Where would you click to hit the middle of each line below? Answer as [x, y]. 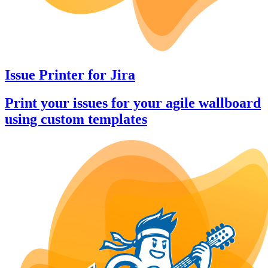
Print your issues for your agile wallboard [133, 103]
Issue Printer [45, 75]
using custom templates [76, 119]
